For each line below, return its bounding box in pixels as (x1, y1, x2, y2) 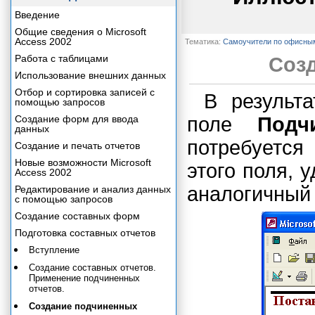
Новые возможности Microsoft (15, 157, 151, 168)
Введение (15, 9, 60, 20)
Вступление (29, 245, 79, 255)
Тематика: (185, 37, 223, 46)
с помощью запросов (15, 193, 112, 205)
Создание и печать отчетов (15, 140, 140, 151)
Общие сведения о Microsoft (15, 26, 146, 37)
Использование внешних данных (15, 70, 166, 81)
